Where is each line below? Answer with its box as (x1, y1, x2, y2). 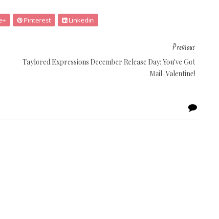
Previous (173, 42, 195, 54)
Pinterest (22, 16, 51, 24)
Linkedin (67, 16, 94, 24)
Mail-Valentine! (150, 69, 195, 78)
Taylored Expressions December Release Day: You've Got (22, 57, 195, 66)
